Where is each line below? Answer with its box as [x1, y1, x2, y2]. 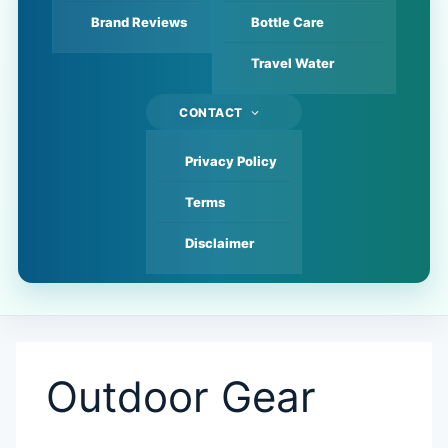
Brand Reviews [91, 14, 187, 30]
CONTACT [179, 105, 243, 120]
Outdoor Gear [46, 371, 316, 422]
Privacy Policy [185, 153, 277, 169]
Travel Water [251, 55, 334, 71]
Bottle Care [251, 14, 324, 30]
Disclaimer [185, 235, 254, 251]
